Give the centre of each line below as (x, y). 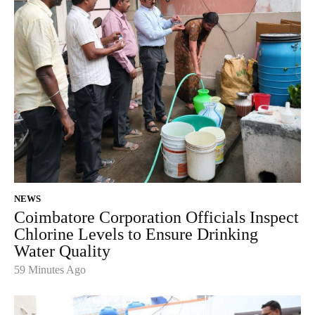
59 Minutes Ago (50, 270)
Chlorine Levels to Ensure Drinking (136, 234)
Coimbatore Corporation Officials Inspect (156, 218)
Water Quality (62, 251)
